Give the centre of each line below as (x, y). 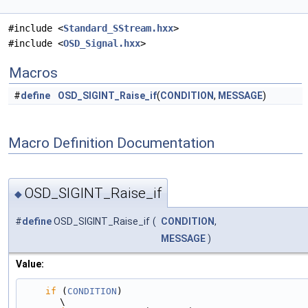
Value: (30, 264)
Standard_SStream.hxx (118, 28)
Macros (33, 73)
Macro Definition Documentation (111, 143)
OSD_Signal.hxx (102, 43)
